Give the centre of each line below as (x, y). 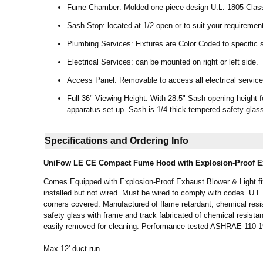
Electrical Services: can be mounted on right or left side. (163, 62)
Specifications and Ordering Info (117, 140)
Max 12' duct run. (73, 248)
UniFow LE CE (71, 163)
